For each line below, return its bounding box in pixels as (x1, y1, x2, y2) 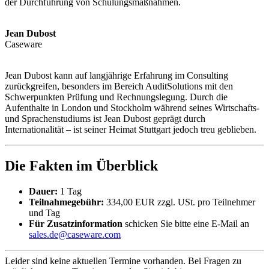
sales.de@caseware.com (29, 229, 121, 240)
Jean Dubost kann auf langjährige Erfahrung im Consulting (5, 70, 228, 81)
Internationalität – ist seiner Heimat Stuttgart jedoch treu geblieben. (5, 124, 256, 135)
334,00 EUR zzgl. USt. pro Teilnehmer (104, 197, 255, 208)
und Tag (29, 208, 60, 219)
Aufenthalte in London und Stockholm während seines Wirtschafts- (5, 103, 259, 113)
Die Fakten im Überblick (5, 158, 158, 174)
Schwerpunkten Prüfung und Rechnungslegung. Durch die (5, 92, 228, 103)
